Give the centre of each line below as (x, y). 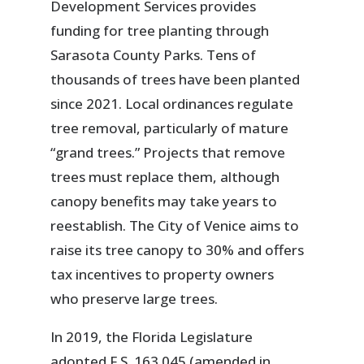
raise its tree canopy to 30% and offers (178, 249)
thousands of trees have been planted (175, 79)
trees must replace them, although (165, 176)
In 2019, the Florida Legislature (152, 336)
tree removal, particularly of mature (170, 128)
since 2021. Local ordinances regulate (172, 103)
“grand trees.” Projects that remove (168, 152)
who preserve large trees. (134, 298)
